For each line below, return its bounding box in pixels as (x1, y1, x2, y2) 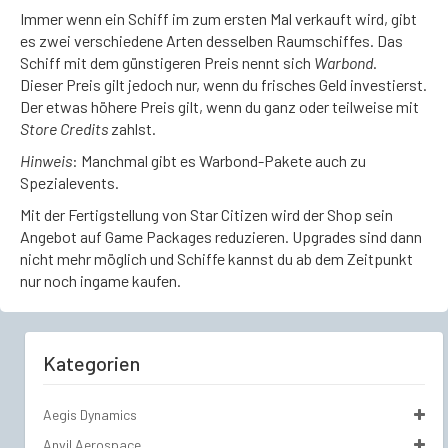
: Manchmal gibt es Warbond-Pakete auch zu (72, 151, 366, 170)
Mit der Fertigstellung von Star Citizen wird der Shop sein (20, 205, 393, 224)
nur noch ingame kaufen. (20, 271, 181, 290)
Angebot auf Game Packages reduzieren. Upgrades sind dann (20, 227, 422, 246)
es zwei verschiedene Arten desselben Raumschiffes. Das (20, 31, 403, 50)
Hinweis (20, 151, 72, 170)
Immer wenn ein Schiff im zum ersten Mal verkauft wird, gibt (20, 9, 417, 28)
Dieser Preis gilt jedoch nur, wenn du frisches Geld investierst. (20, 75, 427, 94)
